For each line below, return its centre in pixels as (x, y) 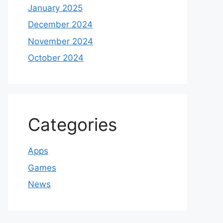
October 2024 (56, 58)
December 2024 (60, 24)
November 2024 (60, 41)
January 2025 (55, 8)
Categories (72, 124)
